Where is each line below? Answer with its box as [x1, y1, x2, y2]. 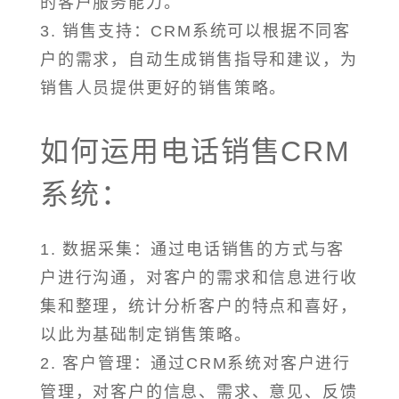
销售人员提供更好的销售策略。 [40, 79, 288, 98]
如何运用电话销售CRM [40, 134, 351, 167]
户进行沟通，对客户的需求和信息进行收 [40, 269, 358, 288]
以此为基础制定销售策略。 [40, 326, 252, 345]
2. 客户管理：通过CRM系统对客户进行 [40, 354, 351, 373]
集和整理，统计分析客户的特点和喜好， [40, 297, 358, 316]
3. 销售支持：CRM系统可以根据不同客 [40, 22, 351, 41]
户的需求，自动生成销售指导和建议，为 [40, 51, 358, 69]
